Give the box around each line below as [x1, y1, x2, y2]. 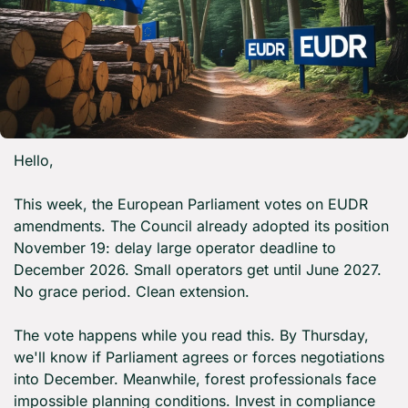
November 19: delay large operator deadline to [14, 239, 336, 258]
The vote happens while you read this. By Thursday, [14, 326, 369, 345]
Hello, [14, 151, 54, 170]
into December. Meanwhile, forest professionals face [14, 370, 376, 389]
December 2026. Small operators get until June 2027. [14, 260, 382, 280]
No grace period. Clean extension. [14, 282, 250, 301]
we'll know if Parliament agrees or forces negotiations [14, 348, 384, 367]
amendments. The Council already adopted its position [14, 217, 389, 236]
